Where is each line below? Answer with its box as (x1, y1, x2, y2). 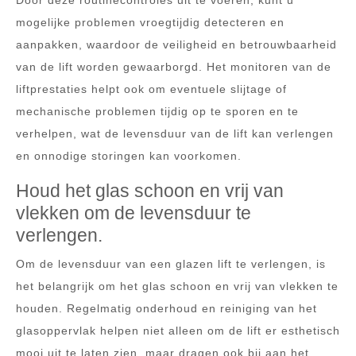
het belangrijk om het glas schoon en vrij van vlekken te (16, 280, 339, 292)
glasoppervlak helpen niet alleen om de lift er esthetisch (16, 324, 340, 337)
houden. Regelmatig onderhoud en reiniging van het (16, 302, 317, 315)
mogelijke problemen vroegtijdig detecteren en (16, 16, 284, 29)
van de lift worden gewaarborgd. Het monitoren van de (16, 60, 331, 73)
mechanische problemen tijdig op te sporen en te (16, 105, 299, 118)
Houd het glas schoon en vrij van (16, 180, 284, 201)
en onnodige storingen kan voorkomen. (16, 149, 242, 162)
